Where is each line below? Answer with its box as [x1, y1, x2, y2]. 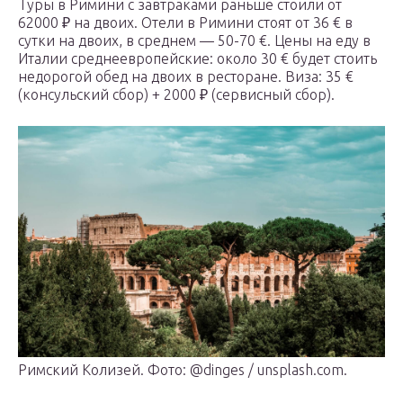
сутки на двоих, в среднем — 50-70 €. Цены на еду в [18, 32, 371, 49]
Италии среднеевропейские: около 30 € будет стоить [18, 50, 377, 67]
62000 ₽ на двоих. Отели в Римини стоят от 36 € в [18, 14, 353, 31]
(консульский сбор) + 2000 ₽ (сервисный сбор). [18, 86, 335, 103]
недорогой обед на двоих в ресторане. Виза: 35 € [18, 68, 354, 85]
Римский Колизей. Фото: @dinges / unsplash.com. [18, 361, 347, 378]
